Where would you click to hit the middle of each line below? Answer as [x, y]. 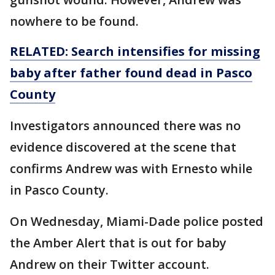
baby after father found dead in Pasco [131, 73]
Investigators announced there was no [125, 126]
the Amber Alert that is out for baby [118, 243]
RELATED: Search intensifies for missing [135, 52]
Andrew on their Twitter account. [110, 265]
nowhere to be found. [76, 21]
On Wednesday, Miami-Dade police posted [137, 222]
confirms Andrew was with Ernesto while [131, 169]
